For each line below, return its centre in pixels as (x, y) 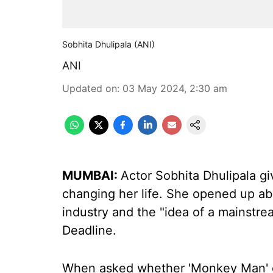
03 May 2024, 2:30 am (175, 88)
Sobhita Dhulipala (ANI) (108, 44)
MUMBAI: (91, 175)
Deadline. (89, 230)
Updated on (90, 88)
